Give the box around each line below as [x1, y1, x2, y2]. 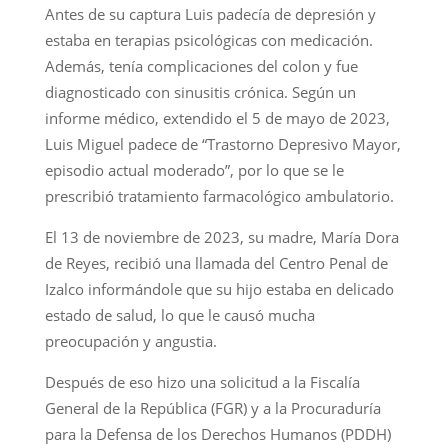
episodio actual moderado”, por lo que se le [44, 160, 344, 181]
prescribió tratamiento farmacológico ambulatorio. [44, 186, 394, 207]
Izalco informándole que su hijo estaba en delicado [44, 279, 394, 300]
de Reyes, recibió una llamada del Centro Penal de [44, 253, 388, 274]
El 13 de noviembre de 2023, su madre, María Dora [44, 227, 399, 248]
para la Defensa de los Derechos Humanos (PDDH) [44, 424, 391, 445]
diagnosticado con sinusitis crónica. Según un [44, 82, 356, 103]
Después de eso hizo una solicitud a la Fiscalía [44, 372, 360, 393]
